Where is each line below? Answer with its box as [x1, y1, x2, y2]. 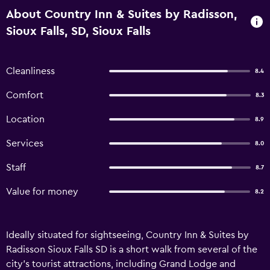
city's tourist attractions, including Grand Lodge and [6, 259, 236, 269]
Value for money [6, 187, 78, 196]
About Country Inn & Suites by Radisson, [6, 8, 237, 20]
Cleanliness [6, 66, 55, 76]
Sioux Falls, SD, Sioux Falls [6, 25, 151, 37]
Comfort [6, 90, 43, 100]
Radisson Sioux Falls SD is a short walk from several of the [6, 245, 257, 254]
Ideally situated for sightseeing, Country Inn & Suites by [6, 230, 249, 240]
